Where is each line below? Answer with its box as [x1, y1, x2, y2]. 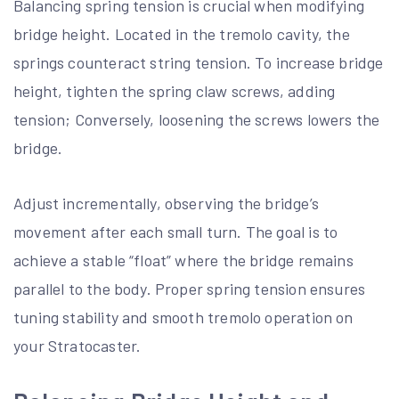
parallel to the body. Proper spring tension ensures [13, 279, 366, 299]
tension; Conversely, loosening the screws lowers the [13, 110, 380, 130]
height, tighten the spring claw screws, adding [13, 81, 336, 102]
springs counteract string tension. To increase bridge [13, 53, 384, 73]
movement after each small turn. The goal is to [13, 222, 338, 242]
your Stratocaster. [13, 336, 142, 356]
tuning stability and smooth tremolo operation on [13, 307, 354, 328]
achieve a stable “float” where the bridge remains [13, 250, 354, 271]
